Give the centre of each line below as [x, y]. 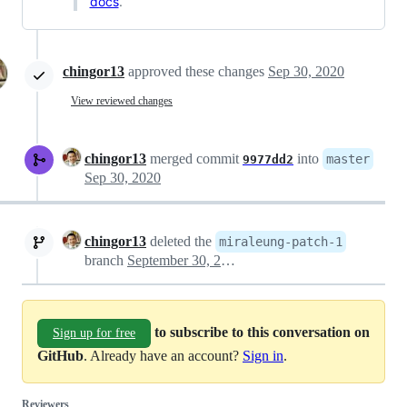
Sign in [263, 356]
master [348, 159]
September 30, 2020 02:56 [228, 261]
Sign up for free [94, 333]
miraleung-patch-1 [281, 242]
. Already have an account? [163, 356]
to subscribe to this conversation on [262, 332]
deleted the [181, 242]
